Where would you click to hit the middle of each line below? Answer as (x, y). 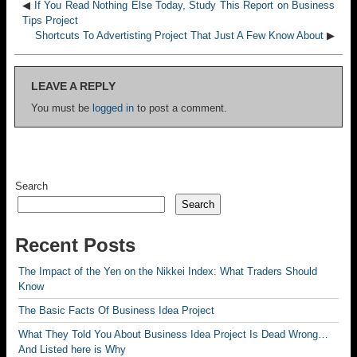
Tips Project (50, 20)
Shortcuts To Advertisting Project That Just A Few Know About (179, 35)
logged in (113, 108)
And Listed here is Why (72, 349)
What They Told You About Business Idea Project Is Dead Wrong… (173, 334)
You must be (62, 108)
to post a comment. (180, 108)
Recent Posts (75, 245)
